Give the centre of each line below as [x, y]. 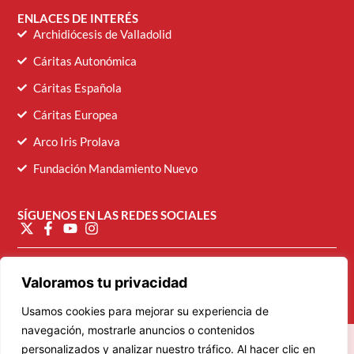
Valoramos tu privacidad [104, 282]
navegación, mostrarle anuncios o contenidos [138, 330]
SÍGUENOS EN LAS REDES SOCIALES [117, 215]
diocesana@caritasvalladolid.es [177, 269]
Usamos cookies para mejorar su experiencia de [145, 311]
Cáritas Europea [76, 114]
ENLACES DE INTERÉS [78, 18]
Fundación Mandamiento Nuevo [116, 168]
